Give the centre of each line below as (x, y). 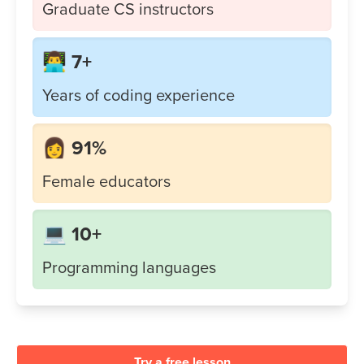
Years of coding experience (139, 94)
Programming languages (129, 266)
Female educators (106, 180)
